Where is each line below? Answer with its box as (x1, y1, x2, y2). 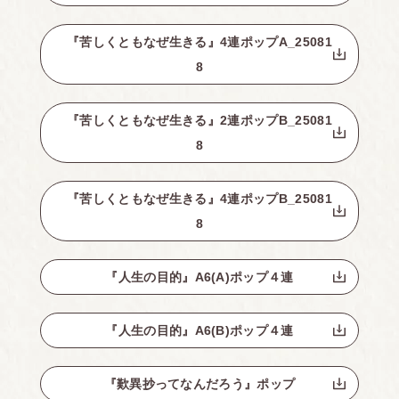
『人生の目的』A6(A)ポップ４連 (105, 270, 294, 284)
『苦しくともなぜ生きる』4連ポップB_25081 (67, 191, 332, 206)
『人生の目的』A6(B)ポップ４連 (105, 323, 294, 338)
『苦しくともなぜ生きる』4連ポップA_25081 (67, 35, 332, 49)
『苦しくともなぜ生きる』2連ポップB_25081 (67, 113, 332, 127)
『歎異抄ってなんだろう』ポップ (103, 377, 296, 391)
